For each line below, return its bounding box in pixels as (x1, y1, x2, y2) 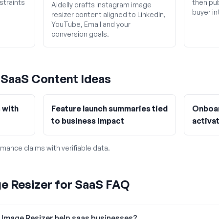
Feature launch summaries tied (51, 104, 168, 113)
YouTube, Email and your (51, 20, 131, 28)
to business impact (51, 116, 124, 126)
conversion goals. (51, 30, 109, 38)
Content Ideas (29, 71, 111, 86)
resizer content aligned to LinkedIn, (51, 10, 166, 19)
